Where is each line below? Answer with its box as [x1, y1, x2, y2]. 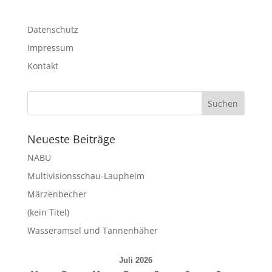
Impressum [27, 42, 73, 53]
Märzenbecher [27, 188, 87, 200]
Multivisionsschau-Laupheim [27, 170, 144, 182]
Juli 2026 [119, 256, 153, 265]
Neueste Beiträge [27, 132, 115, 146]
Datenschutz [27, 24, 78, 35]
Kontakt [27, 60, 58, 72]
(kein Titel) [27, 206, 69, 218]
